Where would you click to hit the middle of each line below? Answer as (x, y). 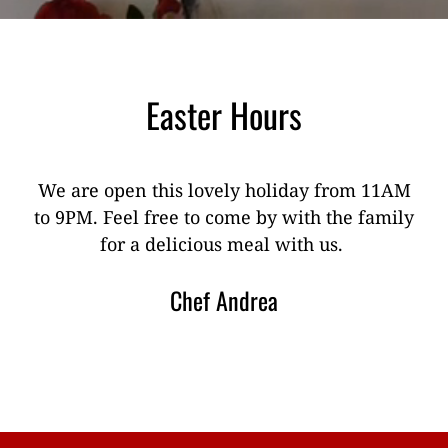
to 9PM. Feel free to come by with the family (224, 217)
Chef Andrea (224, 300)
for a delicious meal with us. (224, 244)
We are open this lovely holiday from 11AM (224, 190)
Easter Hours (224, 114)
